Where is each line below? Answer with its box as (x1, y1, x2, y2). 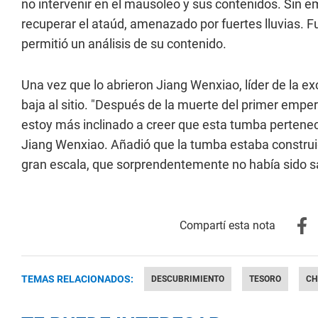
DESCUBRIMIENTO (151, 274, 224, 284)
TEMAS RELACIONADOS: (21, 273, 133, 285)
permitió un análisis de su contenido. (21, 36, 226, 51)
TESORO (249, 274, 281, 284)
